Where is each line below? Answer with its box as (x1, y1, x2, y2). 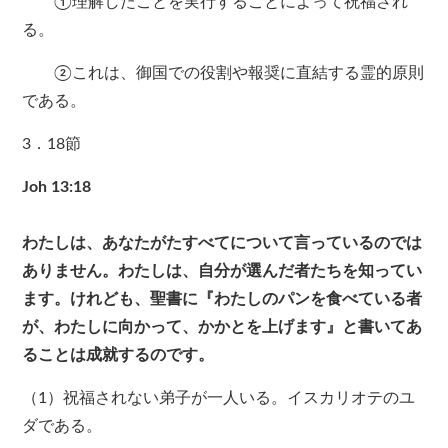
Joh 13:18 (22, 179, 92, 196)
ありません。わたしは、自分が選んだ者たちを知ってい (22, 263, 423, 280)
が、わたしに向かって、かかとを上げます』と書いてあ (22, 319, 423, 336)
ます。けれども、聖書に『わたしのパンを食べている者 (22, 291, 423, 308)
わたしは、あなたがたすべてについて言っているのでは (22, 235, 423, 252)
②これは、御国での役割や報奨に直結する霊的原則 (22, 65, 425, 82)
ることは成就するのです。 (22, 347, 215, 364)
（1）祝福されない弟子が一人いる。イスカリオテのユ (22, 390, 416, 407)
